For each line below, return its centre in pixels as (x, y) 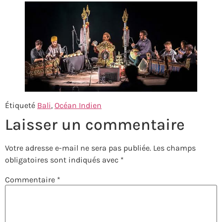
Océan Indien (78, 105)
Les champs (174, 148)
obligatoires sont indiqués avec (63, 160)
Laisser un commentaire (95, 124)
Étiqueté (21, 105)
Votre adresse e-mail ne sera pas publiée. (78, 148)
